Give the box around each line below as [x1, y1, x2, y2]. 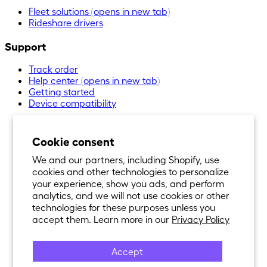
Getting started [29, 86, 95, 98]
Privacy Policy [172, 213, 230, 225]
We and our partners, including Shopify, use [32, 154, 220, 165]
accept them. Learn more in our [32, 213, 172, 225]
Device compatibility [29, 97, 116, 109]
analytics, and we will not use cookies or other [32, 190, 230, 201]
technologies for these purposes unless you [32, 201, 216, 213]
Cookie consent [32, 134, 115, 148]
